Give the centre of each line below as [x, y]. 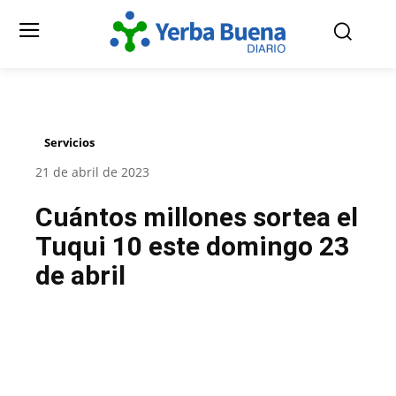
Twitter [208, 348]
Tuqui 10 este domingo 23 [192, 247]
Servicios [69, 143]
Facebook [99, 348]
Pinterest [308, 348]
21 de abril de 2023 [92, 172]
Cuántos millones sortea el [197, 217]
